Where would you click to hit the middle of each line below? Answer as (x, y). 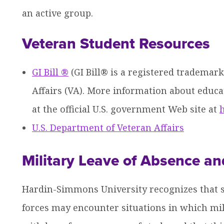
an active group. (57, 13)
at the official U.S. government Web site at (126, 109)
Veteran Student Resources (116, 43)
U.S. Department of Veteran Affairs (108, 127)
